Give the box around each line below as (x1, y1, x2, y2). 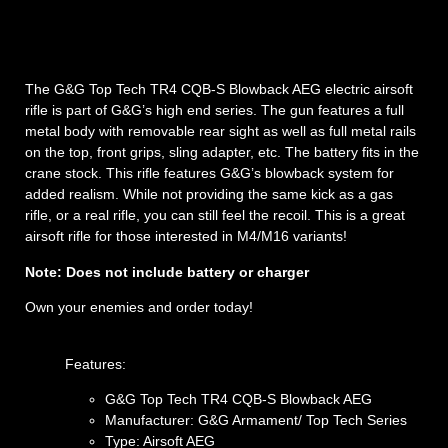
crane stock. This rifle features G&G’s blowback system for (25, 165, 394, 182)
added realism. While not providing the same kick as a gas (25, 186, 393, 203)
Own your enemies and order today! (25, 299, 253, 316)
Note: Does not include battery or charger (25, 263, 309, 280)
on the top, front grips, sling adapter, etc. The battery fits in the (25, 144, 419, 161)
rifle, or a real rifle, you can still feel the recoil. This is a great (25, 207, 405, 224)
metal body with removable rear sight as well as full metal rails (25, 123, 416, 140)
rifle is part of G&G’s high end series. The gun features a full (25, 102, 404, 119)
